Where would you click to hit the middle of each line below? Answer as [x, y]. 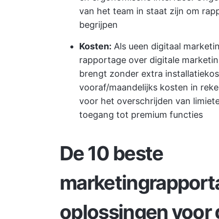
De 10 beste [111, 153]
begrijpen [99, 25]
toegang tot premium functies [141, 115]
